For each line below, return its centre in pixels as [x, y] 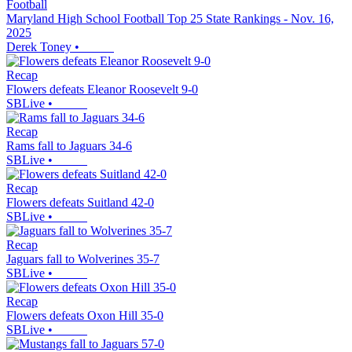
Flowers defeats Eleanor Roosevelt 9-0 [102, 89]
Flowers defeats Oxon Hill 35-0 [85, 315]
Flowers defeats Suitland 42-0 [80, 202]
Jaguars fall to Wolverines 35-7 [83, 258]
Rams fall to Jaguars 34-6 [69, 145]
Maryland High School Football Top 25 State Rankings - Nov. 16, [170, 18]
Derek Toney [39, 46]
